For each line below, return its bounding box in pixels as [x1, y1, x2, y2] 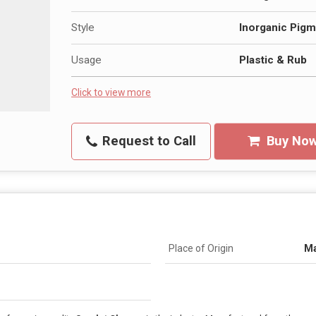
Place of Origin [169, 243, 233, 254]
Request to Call [99, 133, 196, 149]
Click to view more [71, 87, 151, 98]
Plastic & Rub [239, 54, 307, 66]
